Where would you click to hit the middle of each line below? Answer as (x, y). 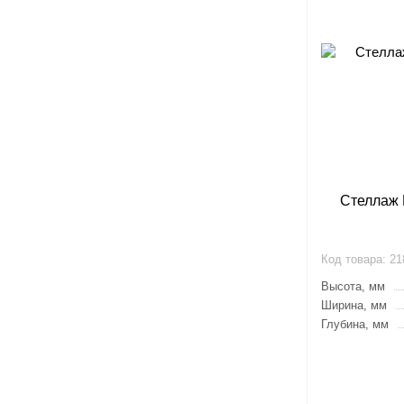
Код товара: (353, 259)
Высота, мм (353, 286)
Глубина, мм (355, 324)
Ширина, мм (354, 305)
